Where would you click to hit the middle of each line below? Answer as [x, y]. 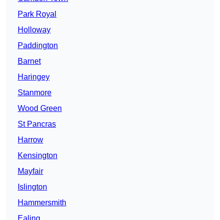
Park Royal [37, 14]
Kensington [38, 156]
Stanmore [35, 93]
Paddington [38, 46]
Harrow [30, 140]
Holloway [34, 30]
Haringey [34, 77]
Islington [32, 187]
